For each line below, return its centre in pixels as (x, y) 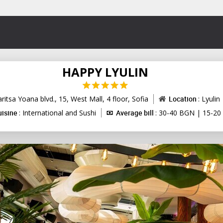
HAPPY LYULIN (105, 72)
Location (183, 99)
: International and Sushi (57, 112)
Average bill (135, 112)
